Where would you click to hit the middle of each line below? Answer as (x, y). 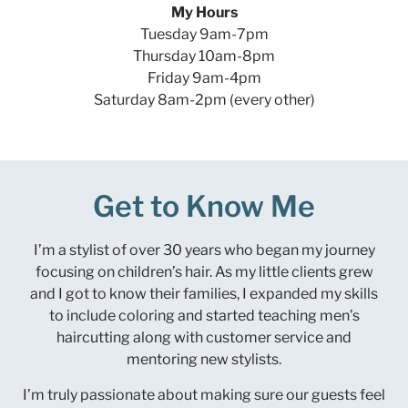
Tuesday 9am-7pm (204, 34)
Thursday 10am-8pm (204, 56)
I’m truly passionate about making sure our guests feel (204, 394)
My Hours (204, 12)
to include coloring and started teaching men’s (204, 316)
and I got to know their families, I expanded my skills (204, 294)
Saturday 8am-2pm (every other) (204, 99)
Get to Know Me (204, 207)
